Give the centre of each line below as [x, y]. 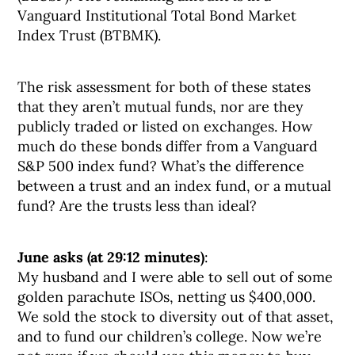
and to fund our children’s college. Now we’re [170, 336]
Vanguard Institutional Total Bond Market [157, 15]
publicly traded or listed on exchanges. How [165, 126]
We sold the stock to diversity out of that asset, [176, 317]
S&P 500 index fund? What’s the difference [161, 166]
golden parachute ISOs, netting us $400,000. [167, 297]
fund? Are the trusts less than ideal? [137, 206]
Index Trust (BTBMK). [90, 35]
